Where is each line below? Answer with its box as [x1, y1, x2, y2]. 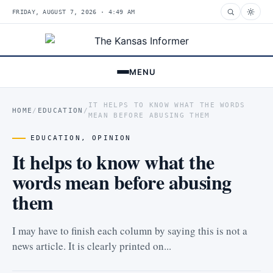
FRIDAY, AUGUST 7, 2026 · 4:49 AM [12, 8, 135, 15]
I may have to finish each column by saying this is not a [12, 224, 247, 238]
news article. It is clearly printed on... [12, 239, 171, 253]
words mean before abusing [12, 168, 232, 196]
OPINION [92, 134, 132, 142]
